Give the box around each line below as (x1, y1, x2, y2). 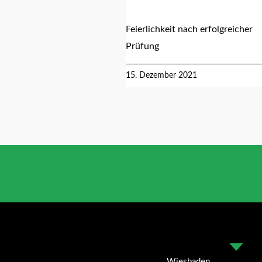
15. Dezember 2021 (126, 71, 198, 80)
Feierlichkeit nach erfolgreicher (126, 24, 253, 34)
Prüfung (126, 41, 160, 51)
